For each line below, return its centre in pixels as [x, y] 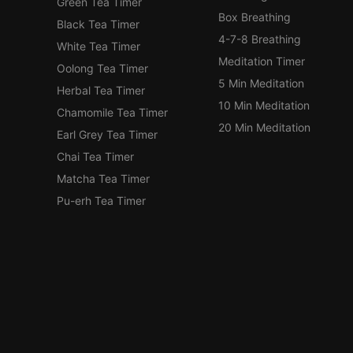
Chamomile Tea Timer [112, 113]
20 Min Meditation [265, 128]
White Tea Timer [98, 46]
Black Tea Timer [98, 24]
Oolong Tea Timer [102, 69]
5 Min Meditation [262, 84]
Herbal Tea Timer [101, 91]
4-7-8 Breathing [260, 39]
